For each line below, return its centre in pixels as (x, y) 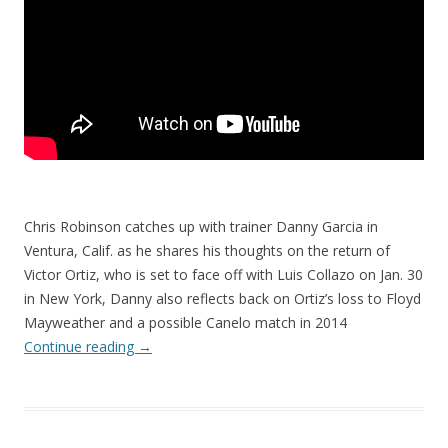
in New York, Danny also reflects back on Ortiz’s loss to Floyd (222, 298)
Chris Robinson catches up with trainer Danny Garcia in (201, 226)
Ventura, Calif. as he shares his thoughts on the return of (207, 250)
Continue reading (81, 346)
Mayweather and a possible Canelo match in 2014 (185, 322)
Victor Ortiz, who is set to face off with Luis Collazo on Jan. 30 (223, 274)
